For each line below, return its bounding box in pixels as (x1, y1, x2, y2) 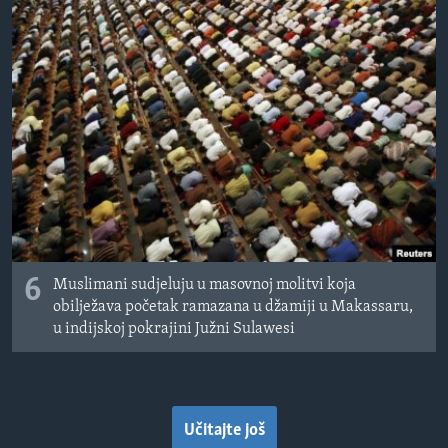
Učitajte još (183, 421, 265, 441)
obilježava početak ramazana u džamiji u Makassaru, (53, 299, 413, 316)
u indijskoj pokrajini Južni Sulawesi (53, 321, 295, 338)
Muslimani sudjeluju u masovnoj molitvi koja (53, 277, 356, 294)
